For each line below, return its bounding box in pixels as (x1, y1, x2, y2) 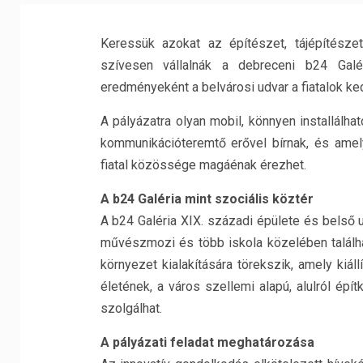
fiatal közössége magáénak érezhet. (100, 157, 306, 173)
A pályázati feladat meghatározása (100, 335, 314, 350)
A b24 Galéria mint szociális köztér (100, 191, 314, 207)
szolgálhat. (100, 301, 162, 316)
